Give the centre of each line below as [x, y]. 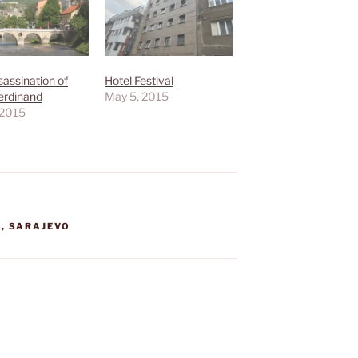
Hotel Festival [139, 81]
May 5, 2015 [137, 97]
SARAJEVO [40, 227]
